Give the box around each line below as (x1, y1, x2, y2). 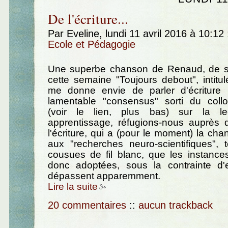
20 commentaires (47, 199, 126, 211)
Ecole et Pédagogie (47, 39, 135, 50)
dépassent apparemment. (47, 170, 160, 181)
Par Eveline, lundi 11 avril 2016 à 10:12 (47, 28, 227, 40)
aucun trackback (138, 199, 213, 211)
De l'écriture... (47, 9, 128, 28)
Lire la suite (47, 181, 98, 192)
